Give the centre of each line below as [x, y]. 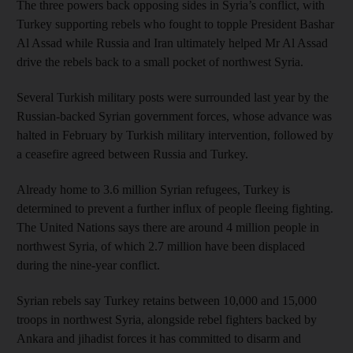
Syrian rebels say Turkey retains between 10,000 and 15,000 [167, 300]
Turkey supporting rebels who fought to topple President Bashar [175, 24]
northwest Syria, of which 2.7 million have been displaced [161, 246]
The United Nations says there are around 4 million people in [168, 227]
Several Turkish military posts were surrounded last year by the [173, 97]
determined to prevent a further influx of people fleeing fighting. [175, 208]
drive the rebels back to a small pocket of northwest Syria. [160, 61]
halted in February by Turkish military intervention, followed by [175, 135]
